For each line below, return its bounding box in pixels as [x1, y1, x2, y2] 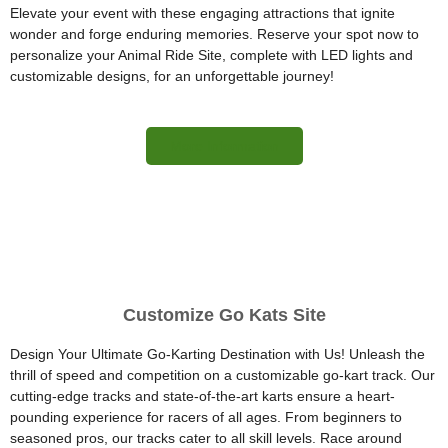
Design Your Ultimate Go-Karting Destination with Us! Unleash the [10, 345, 425, 362]
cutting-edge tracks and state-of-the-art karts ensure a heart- [10, 387, 395, 404]
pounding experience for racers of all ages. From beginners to [10, 408, 402, 425]
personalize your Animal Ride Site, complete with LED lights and [10, 46, 413, 63]
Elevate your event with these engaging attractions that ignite [10, 4, 395, 21]
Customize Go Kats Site [122, 304, 326, 325]
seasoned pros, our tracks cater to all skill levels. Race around [10, 429, 402, 446]
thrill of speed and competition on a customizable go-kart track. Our [10, 366, 435, 383]
